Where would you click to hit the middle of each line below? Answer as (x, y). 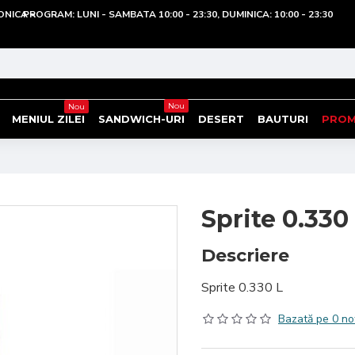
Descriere (245, 256)
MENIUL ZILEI (48, 118)
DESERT (221, 118)
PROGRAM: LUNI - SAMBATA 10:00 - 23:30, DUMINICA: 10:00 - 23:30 (177, 14)
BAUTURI (283, 118)
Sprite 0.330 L (242, 288)
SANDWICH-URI (141, 118)
